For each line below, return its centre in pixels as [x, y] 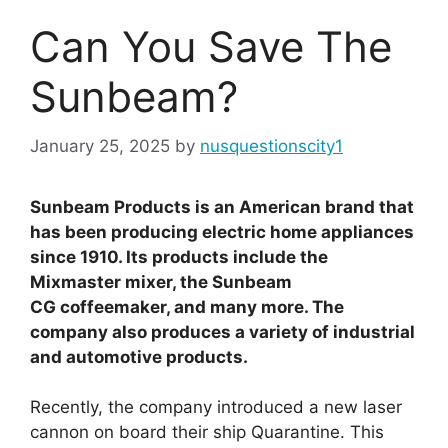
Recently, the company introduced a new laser [216, 407]
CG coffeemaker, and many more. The [187, 306]
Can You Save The [211, 47]
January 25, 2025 [100, 145]
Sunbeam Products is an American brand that [222, 206]
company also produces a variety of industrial [222, 331]
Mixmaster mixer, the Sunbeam [161, 281]
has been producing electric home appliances [222, 231]
